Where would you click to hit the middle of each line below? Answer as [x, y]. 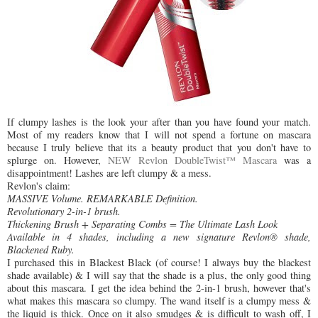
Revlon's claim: [39, 186]
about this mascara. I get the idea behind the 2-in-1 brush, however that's [159, 288]
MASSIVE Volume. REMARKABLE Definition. [103, 199]
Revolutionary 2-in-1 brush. [64, 212]
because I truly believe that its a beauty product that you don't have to [159, 148]
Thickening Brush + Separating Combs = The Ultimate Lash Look [142, 224]
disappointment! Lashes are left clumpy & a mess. [109, 173]
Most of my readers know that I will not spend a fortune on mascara [159, 135]
